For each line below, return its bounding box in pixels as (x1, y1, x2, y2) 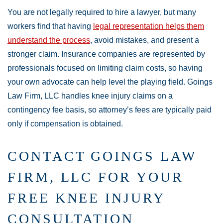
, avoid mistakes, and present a (90, 36, 199, 44)
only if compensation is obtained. (7, 119, 123, 128)
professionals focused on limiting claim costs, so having (7, 64, 203, 72)
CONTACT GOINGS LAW (7, 148, 196, 164)
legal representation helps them (93, 22, 204, 30)
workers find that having (7, 22, 93, 30)
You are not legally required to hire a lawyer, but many (7, 8, 196, 16)
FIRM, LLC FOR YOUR (7, 169, 184, 185)
